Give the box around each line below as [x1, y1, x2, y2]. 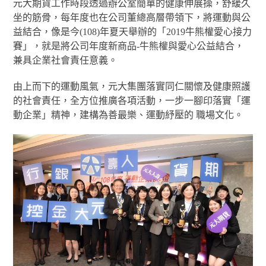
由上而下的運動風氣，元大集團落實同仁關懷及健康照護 [13, 81, 251, 91]
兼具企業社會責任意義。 [13, 55, 118, 65]
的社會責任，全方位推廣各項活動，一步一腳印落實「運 [13, 96, 251, 106]
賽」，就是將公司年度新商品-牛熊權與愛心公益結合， [13, 41, 245, 51]
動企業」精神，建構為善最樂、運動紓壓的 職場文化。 [13, 110, 244, 120]
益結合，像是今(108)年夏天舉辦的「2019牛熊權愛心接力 [13, 27, 252, 37]
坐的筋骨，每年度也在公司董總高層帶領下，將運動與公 [13, 12, 251, 23]
